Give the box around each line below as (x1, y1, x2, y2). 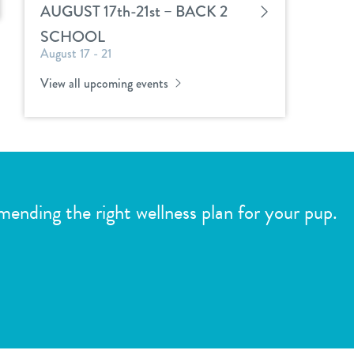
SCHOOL (40, 25, 105, 48)
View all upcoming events (40, 74, 171, 92)
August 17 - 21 (40, 44, 111, 62)
